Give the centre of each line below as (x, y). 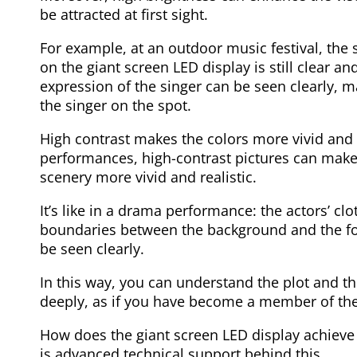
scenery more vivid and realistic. (148, 177)
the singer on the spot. (116, 105)
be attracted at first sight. (124, 14)
